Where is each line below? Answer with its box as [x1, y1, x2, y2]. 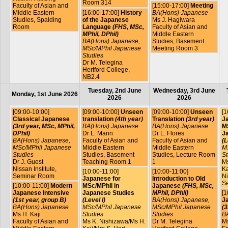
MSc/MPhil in [82, 182, 119, 190]
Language [82, 23, 112, 31]
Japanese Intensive [12, 189, 69, 197]
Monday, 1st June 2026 [12, 91, 78, 98]
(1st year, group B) [12, 196, 66, 204]
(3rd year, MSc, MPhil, [12, 122, 75, 130]
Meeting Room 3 [152, 44, 198, 52]
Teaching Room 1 [82, 158, 131, 165]
